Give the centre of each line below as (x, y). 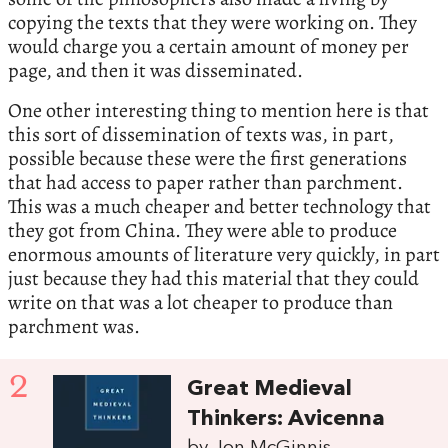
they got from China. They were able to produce (202, 231)
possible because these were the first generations (207, 159)
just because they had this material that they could (213, 279)
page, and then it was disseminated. (155, 71)
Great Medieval (270, 390)
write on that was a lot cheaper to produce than (200, 303)
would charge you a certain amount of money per (208, 47)
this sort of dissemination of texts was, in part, (201, 135)
